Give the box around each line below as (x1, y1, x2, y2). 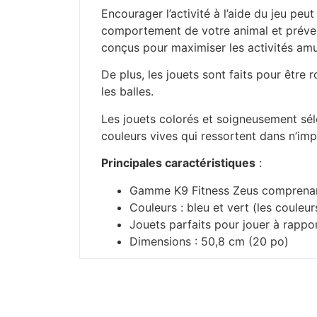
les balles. (101, 84, 154, 99)
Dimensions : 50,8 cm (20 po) (129, 234, 289, 248)
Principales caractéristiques (101, 156, 255, 171)
